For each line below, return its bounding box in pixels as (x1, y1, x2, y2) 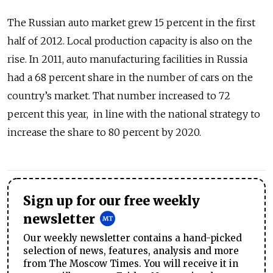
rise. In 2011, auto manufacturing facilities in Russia (7, 53, 247, 65)
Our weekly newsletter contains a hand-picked (23, 232, 242, 244)
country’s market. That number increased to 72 (7, 90, 230, 102)
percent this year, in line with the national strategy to (7, 108, 260, 120)
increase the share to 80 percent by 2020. (7, 126, 201, 138)
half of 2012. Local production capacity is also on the (7, 35, 252, 47)
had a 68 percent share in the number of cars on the (7, 71, 253, 83)
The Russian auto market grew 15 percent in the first (7, 16, 255, 29)
